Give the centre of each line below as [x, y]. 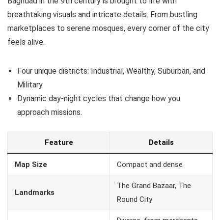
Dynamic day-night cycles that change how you [99, 99]
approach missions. [50, 112]
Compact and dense [150, 165]
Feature [59, 143]
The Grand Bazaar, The [154, 186]
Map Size [31, 165]
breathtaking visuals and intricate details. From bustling [102, 15]
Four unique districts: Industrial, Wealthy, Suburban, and [111, 71]
